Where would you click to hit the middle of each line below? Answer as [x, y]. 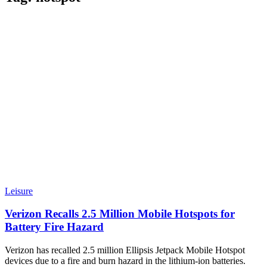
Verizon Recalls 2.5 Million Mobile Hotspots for [120, 214]
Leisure [19, 191]
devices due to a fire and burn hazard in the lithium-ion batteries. [125, 260]
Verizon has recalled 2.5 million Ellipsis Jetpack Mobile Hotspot [125, 250]
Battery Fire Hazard [54, 227]
